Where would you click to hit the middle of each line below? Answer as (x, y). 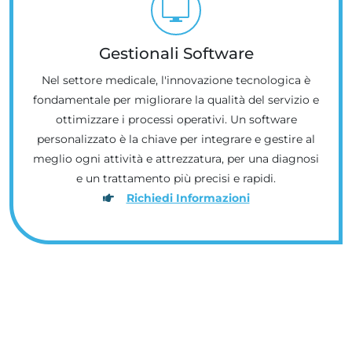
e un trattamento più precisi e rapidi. (176, 178)
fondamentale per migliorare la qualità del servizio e (176, 99)
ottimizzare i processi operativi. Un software (176, 119)
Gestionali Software (176, 53)
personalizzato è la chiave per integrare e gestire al (176, 139)
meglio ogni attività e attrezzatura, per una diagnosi (176, 158)
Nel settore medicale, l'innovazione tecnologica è (176, 80)
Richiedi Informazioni (188, 198)
